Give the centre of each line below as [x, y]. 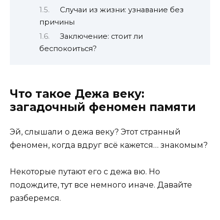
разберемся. [35, 198]
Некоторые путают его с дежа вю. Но [85, 172]
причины [57, 22]
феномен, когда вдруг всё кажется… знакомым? [109, 145]
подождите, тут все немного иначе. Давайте [101, 185]
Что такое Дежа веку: [77, 94]
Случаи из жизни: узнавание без [122, 10]
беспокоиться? [68, 49]
